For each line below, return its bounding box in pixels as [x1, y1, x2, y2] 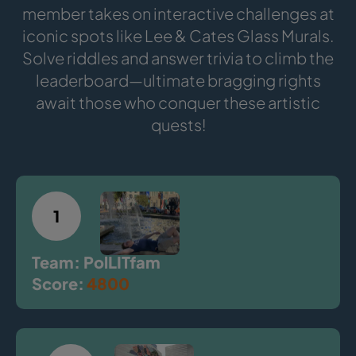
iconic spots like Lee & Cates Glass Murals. [22, 25, 334, 45]
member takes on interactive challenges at [21, 2, 335, 23]
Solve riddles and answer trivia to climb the [22, 47, 334, 68]
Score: [32, 273, 84, 293]
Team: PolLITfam [32, 251, 161, 272]
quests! [150, 114, 206, 134]
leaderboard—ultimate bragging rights [35, 69, 321, 90]
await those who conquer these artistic [36, 91, 320, 112]
